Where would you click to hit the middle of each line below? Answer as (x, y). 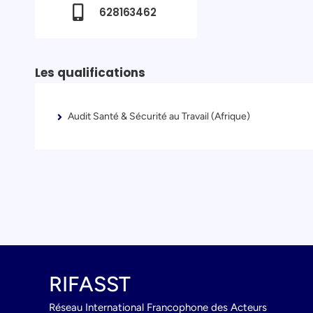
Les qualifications (90, 72)
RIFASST (90, 284)
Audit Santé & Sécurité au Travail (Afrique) (159, 117)
